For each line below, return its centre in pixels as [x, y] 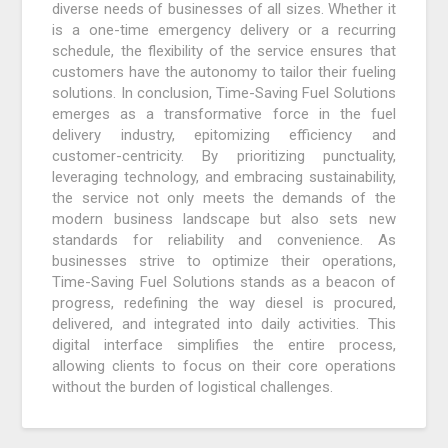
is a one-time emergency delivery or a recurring [224, 30]
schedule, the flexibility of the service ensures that [224, 51]
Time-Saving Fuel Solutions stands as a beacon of [224, 282]
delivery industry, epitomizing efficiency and [224, 135]
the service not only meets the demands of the [224, 198]
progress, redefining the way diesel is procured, [224, 303]
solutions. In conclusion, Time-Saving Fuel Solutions [224, 93]
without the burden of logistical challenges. [193, 387]
